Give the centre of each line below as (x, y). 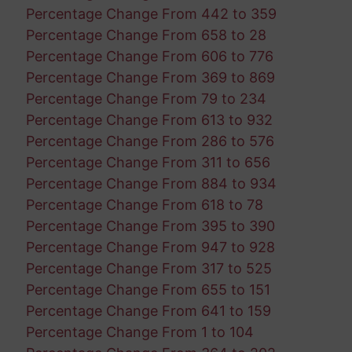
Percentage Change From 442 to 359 (151, 13)
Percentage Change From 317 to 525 (148, 268)
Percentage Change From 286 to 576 (150, 141)
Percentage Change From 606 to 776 (149, 56)
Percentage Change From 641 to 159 (148, 310)
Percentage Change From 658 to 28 (146, 35)
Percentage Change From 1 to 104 (139, 332)
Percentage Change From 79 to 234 (146, 98)
